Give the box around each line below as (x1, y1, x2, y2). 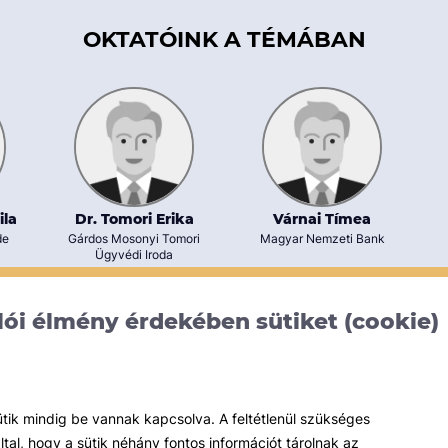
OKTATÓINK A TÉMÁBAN (82, 25, 366, 52)
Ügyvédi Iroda (95, 246, 173, 262)
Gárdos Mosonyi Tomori (68, 230, 200, 246)
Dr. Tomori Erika (74, 209, 194, 228)
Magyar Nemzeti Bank (259, 230, 385, 246)
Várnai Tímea (273, 209, 371, 228)
